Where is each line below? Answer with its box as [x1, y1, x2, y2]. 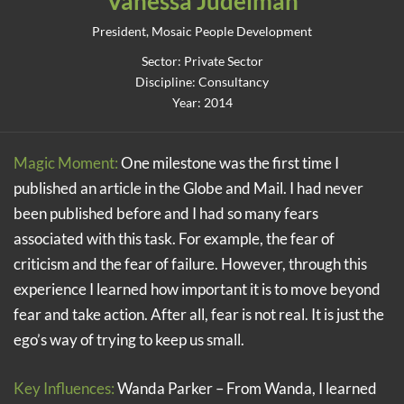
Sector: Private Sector [141, 54, 263, 69]
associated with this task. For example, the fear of [14, 229, 335, 249]
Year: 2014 [171, 96, 233, 110]
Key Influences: [14, 378, 115, 398]
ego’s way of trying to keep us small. [14, 330, 244, 350]
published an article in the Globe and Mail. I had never [14, 179, 363, 198]
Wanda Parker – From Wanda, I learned [115, 378, 377, 398]
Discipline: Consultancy [135, 75, 269, 89]
